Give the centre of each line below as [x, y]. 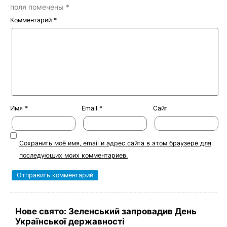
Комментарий [32, 20]
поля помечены [38, 7]
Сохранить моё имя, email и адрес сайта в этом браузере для [115, 143]
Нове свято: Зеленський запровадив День [106, 212]
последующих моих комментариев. [73, 156]
